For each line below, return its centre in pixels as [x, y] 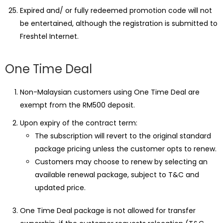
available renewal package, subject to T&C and [117, 175]
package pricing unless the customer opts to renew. [126, 149]
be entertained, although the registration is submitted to [119, 23]
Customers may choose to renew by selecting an [121, 162]
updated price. [60, 188]
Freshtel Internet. [49, 36]
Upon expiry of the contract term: [79, 123]
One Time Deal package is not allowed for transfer [108, 211]
